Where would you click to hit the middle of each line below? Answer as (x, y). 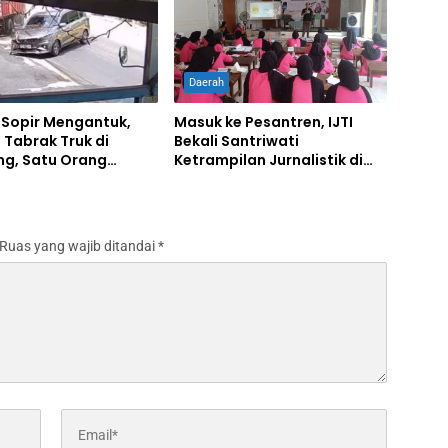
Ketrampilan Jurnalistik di (268, 160)
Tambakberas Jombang (262, 198)
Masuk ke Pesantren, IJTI (263, 122)
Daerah (206, 83)
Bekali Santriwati (236, 141)
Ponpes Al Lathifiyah (248, 179)
